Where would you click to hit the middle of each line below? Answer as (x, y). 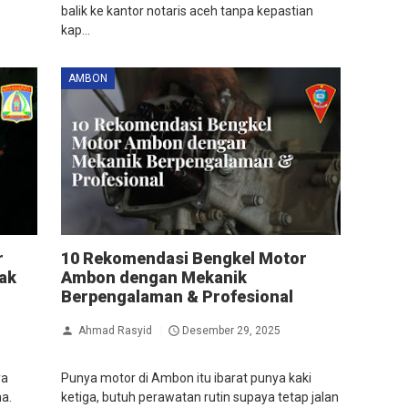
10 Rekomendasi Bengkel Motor (184, 259)
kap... (75, 30)
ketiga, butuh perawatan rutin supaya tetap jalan (199, 398)
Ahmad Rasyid (115, 330)
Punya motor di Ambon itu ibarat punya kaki (186, 378)
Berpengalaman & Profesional (177, 297)
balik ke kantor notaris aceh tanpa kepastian (187, 10)
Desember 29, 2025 (231, 330)
